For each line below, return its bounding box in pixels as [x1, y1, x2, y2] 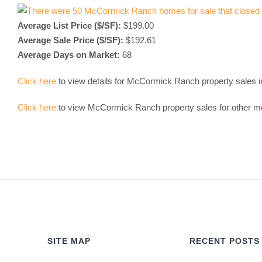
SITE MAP [47, 236, 91, 246]
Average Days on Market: [18, 50, 120, 60]
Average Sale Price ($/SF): [18, 35, 123, 45]
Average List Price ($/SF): [18, 20, 121, 30]
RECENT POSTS [189, 236, 260, 246]
